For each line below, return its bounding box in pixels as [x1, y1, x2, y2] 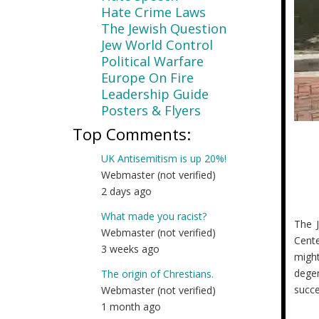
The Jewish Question [101, 20, 226, 37]
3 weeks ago [101, 242, 159, 256]
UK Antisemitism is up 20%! [101, 152, 226, 165]
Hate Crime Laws [101, 4, 206, 21]
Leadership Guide [101, 85, 209, 103]
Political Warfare [101, 53, 204, 70]
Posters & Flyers [101, 102, 201, 119]
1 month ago [101, 300, 161, 313]
